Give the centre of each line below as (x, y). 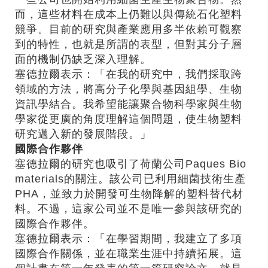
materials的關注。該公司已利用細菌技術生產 (130, 179)
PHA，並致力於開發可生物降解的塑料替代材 (129, 194)
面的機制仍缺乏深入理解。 (83, 59)
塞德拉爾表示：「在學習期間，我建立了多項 (129, 238)
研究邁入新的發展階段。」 (83, 134)
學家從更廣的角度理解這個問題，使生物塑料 (129, 119)
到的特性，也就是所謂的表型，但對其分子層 (129, 44)
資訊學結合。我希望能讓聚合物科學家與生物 (129, 104)
